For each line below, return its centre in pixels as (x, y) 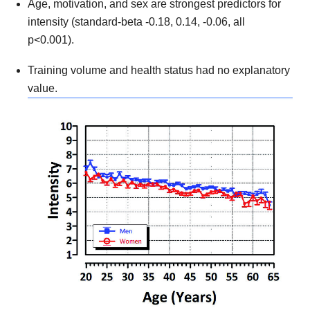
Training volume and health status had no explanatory (159, 71)
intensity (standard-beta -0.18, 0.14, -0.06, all (136, 22)
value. (43, 89)
